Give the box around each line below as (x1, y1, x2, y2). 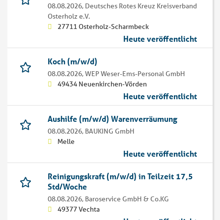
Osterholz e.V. (48, 12, 90, 21)
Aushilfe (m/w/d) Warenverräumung (48, 113, 177, 124)
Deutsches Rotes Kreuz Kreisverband (85, 1, 197, 11)
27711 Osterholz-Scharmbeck (57, 22, 149, 31)
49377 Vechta (57, 205, 100, 214)
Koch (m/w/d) (48, 56, 97, 67)
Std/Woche (48, 181, 87, 192)
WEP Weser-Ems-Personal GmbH (85, 69, 185, 79)
